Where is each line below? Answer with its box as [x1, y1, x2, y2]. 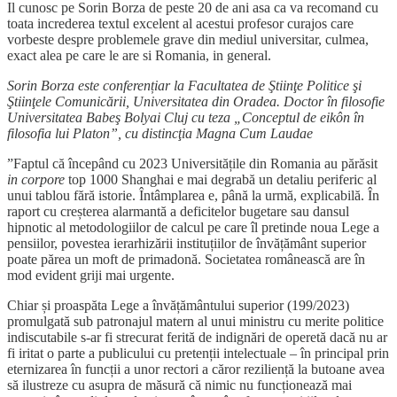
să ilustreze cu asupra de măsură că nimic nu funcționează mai [7, 378, 352, 393]
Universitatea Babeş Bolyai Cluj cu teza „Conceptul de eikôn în [7, 110, 364, 126]
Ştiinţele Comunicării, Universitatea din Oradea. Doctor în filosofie [7, 94, 385, 110]
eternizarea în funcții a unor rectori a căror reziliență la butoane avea [7, 362, 385, 378]
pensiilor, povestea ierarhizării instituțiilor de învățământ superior [7, 236, 366, 252]
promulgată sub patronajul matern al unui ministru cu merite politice [7, 314, 384, 330]
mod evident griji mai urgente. [7, 268, 175, 284]
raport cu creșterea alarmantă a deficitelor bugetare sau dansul [7, 204, 349, 220]
